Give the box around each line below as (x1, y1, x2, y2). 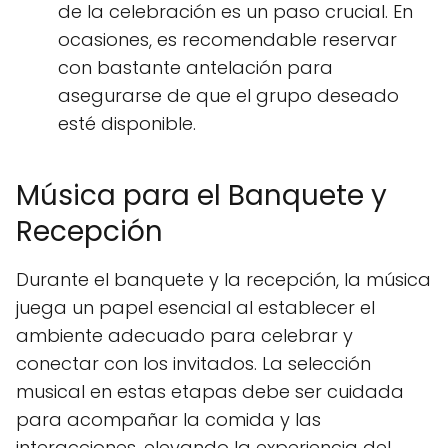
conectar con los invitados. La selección (16, 351, 371, 376)
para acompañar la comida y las (16, 407, 321, 432)
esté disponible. (58, 111, 196, 136)
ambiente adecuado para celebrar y (16, 323, 353, 348)
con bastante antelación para (58, 55, 333, 80)
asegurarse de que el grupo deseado (58, 83, 399, 108)
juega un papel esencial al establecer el (16, 295, 375, 320)
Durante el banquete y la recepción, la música (16, 267, 431, 292)
